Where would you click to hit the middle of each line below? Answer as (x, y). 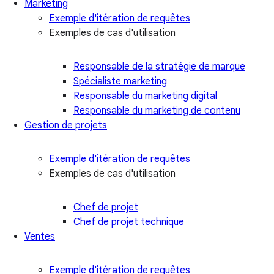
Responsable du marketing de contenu (157, 110)
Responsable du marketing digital (145, 96)
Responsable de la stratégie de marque (159, 66)
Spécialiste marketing (120, 81)
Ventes (40, 236)
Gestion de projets (66, 125)
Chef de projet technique (129, 222)
